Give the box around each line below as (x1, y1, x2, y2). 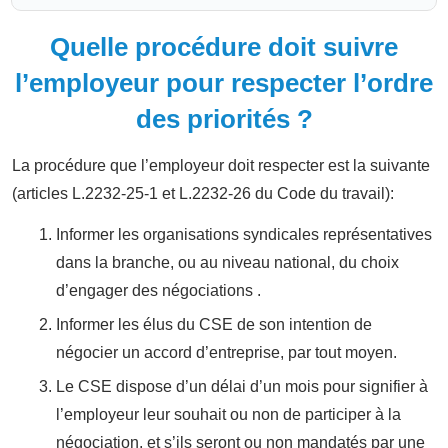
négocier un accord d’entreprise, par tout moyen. (56, 343, 397, 361)
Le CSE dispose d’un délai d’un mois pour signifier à (56, 377, 428, 395)
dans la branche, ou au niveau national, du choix (56, 253, 399, 271)
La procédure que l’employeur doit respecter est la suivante (12, 156, 430, 174)
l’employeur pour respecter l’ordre (15, 67, 433, 98)
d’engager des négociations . (56, 281, 261, 299)
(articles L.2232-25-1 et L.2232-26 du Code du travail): (12, 184, 394, 202)
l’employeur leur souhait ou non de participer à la (56, 405, 401, 423)
